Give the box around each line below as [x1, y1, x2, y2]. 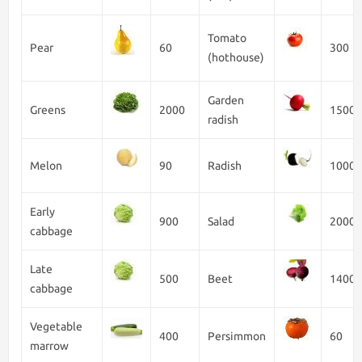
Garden [208, 94, 244, 107]
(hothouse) [208, 51, 264, 64]
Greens [30, 103, 65, 116]
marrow [30, 339, 69, 352]
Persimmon [208, 330, 266, 343]
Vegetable [30, 320, 82, 333]
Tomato [208, 32, 246, 44]
